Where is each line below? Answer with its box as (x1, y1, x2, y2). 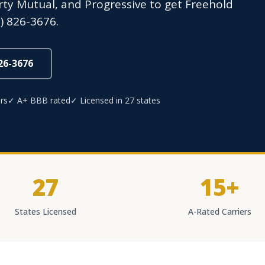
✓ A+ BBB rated (8, 95, 70, 106)
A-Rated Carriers (188, 206, 251, 217)
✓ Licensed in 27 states (70, 95, 160, 106)
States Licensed (15, 206, 76, 217)
